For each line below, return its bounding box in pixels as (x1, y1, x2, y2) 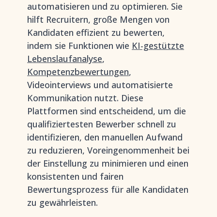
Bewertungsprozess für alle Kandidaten (27, 184, 188, 195)
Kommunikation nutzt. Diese (27, 92, 143, 104)
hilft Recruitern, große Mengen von (27, 14, 170, 25)
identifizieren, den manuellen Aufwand (27, 131, 183, 143)
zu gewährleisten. (27, 197, 98, 208)
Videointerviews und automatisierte (27, 79, 173, 91)
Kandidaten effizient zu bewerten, (27, 27, 165, 38)
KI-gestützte (132, 40, 184, 51)
